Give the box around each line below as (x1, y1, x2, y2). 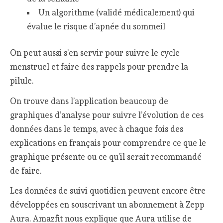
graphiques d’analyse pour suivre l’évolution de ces (10, 110, 204, 120)
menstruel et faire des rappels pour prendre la (10, 62, 189, 72)
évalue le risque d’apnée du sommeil (26, 21, 165, 31)
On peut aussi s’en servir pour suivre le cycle (10, 48, 180, 58)
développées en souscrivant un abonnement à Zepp (10, 200, 205, 210)
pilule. (10, 76, 34, 86)
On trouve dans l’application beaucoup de (10, 96, 169, 106)
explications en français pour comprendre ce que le (10, 137, 207, 148)
